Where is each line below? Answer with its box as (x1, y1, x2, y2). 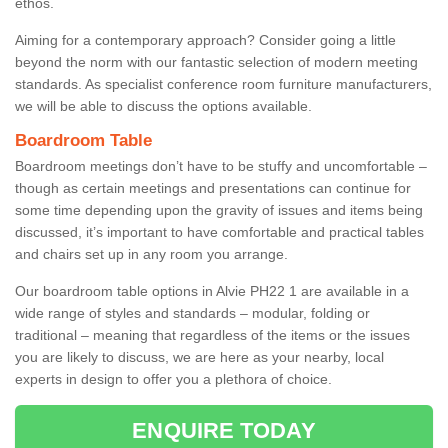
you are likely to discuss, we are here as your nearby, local (15, 348, 384, 365)
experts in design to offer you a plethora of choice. (15, 370, 332, 387)
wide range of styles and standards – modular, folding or (15, 304, 370, 321)
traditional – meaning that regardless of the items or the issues (15, 326, 410, 343)
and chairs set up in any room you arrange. (15, 245, 292, 262)
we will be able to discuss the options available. (15, 97, 312, 114)
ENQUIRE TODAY (132, 417, 316, 443)
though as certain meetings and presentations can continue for (15, 179, 411, 196)
